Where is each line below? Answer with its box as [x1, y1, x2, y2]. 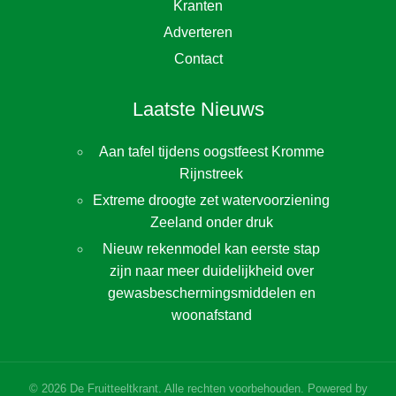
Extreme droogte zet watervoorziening [93, 193, 330, 209]
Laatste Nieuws [132, 98, 264, 121]
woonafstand [171, 308, 252, 324]
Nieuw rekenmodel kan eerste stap [103, 241, 320, 257]
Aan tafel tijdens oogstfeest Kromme [98, 144, 324, 160]
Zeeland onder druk [149, 215, 273, 231]
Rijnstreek [179, 166, 243, 182]
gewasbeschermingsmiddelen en [107, 286, 316, 301]
